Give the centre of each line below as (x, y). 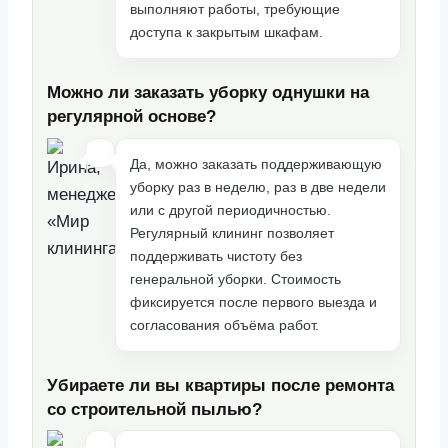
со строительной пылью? (154, 409)
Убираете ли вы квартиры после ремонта (220, 385)
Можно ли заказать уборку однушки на (208, 92)
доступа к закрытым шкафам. (226, 32)
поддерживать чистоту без (216, 255)
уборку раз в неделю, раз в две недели (258, 186)
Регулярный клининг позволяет (232, 232)
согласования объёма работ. (224, 324)
